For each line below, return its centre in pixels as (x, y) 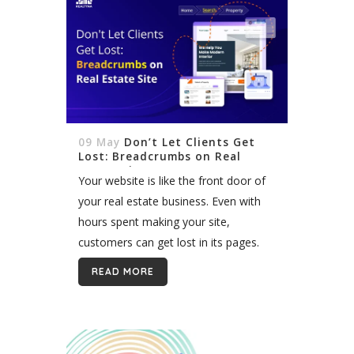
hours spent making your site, (154, 222)
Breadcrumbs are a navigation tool (167, 263)
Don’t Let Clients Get (190, 142)
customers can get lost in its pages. (169, 242)
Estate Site (112, 171)
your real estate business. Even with (169, 201)
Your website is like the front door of (172, 181)
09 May (99, 142)
